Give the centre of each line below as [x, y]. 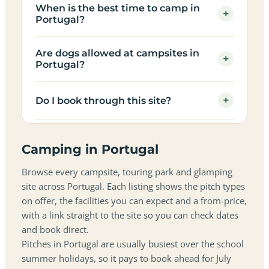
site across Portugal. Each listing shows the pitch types [133, 186]
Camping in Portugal [90, 149]
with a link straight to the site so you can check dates [130, 215]
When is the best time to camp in [118, 8]
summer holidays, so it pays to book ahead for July [126, 258]
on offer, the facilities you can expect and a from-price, [134, 201]
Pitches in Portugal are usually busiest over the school [133, 244]
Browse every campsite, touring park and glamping [127, 172]
